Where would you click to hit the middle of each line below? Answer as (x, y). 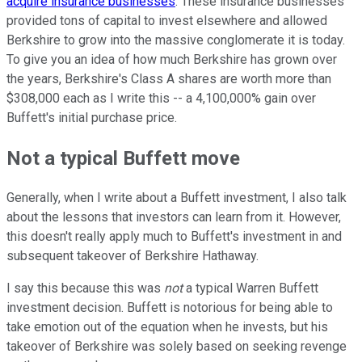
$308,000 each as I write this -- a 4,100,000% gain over (161, 98)
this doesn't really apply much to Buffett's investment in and (174, 237)
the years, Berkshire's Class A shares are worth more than (169, 78)
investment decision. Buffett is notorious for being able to (170, 308)
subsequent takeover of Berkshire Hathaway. (133, 256)
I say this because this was (85, 288)
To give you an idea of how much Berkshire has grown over (172, 59)
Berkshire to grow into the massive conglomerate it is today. (176, 40)
